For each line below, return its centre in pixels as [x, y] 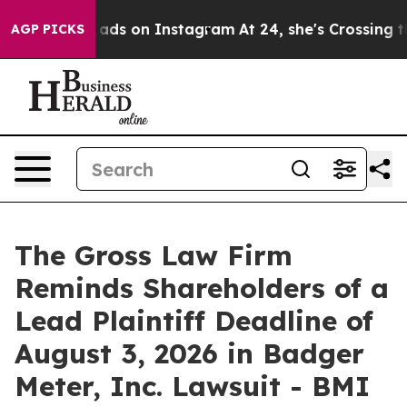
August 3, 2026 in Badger [189, 353]
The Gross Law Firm [154, 255]
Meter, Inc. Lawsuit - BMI [192, 386]
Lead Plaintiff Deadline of [194, 321]
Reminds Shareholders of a [202, 288]
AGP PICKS [48, 29]
